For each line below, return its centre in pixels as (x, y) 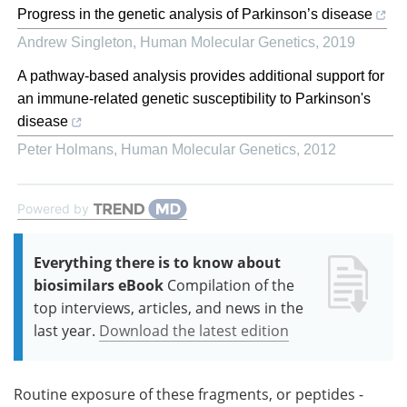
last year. (65, 330)
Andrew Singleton (75, 42)
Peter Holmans (65, 149)
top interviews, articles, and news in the (169, 308)
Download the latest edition (194, 330)
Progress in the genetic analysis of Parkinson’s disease (195, 14)
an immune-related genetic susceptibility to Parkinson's (194, 98)
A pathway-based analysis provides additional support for (201, 75)
